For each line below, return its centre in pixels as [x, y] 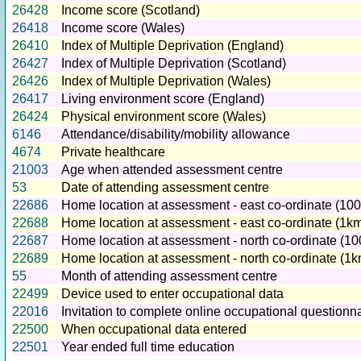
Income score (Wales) [123, 28]
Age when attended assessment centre [172, 170]
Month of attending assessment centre [169, 276]
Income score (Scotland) [131, 10]
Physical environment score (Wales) [164, 117]
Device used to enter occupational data [172, 294]
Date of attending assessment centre [165, 188]
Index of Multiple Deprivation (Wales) [166, 81]
